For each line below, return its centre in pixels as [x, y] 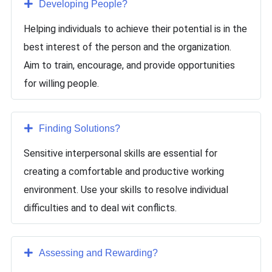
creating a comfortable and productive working [124, 172]
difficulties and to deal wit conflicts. [100, 208]
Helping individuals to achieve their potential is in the [135, 29]
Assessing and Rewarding [96, 253]
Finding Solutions [77, 128]
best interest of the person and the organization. [127, 47]
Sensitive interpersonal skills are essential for [121, 153]
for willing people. [61, 83]
